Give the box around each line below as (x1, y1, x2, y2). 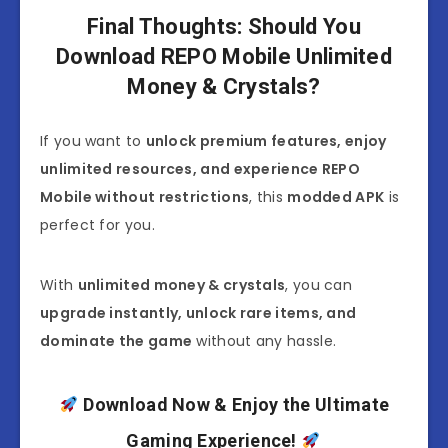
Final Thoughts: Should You (87, 13, 361, 39)
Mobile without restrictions (40, 187, 250, 208)
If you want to (40, 131, 146, 152)
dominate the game (40, 331, 193, 352)
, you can (285, 275, 353, 296)
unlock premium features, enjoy (145, 131, 387, 152)
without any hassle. (192, 331, 337, 352)
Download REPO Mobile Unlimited (56, 43, 392, 69)
